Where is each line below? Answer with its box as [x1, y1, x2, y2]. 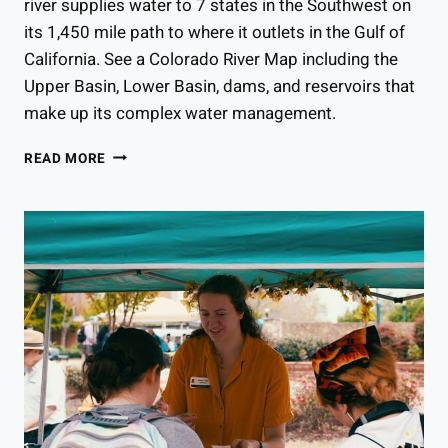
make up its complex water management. [24, 100, 336, 126]
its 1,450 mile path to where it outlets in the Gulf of [24, 19, 405, 45]
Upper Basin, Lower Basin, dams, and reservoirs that [24, 73, 415, 99]
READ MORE [24, 148, 107, 169]
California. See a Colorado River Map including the [24, 46, 398, 72]
